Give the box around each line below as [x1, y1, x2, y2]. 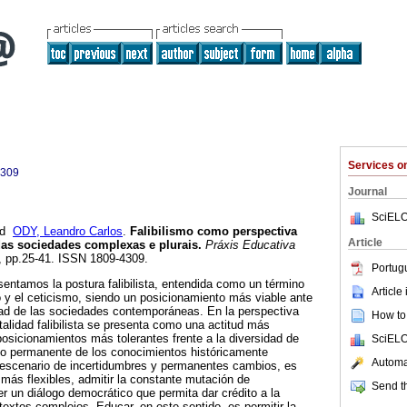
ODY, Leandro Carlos [13, 224, 123, 239]
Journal [348, 185, 387, 198]
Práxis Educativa [202, 238, 295, 253]
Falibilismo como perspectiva [126, 224, 297, 239]
